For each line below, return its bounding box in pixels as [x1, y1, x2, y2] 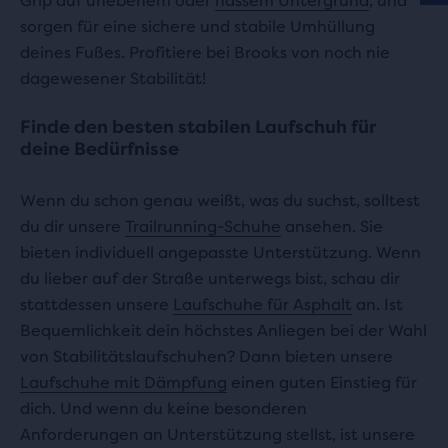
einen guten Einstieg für [227, 373, 417, 393]
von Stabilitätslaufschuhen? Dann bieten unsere [20, 347, 393, 367]
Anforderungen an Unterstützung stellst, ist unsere [20, 425, 415, 445]
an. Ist [352, 295, 403, 315]
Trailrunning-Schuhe [125, 217, 281, 237]
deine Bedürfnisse [20, 139, 179, 160]
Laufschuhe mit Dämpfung [20, 373, 227, 393]
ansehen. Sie [281, 217, 383, 237]
